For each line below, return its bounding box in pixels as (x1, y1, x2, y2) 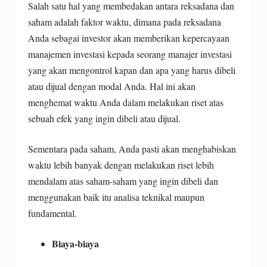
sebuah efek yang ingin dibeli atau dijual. (27, 111, 181, 125)
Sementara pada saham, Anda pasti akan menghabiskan (27, 142, 236, 155)
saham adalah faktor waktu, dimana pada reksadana (27, 15, 221, 28)
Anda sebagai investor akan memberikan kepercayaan (27, 31, 229, 44)
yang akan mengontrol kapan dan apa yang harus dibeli (27, 63, 235, 76)
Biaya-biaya (51, 236, 99, 250)
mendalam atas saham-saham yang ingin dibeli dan (27, 174, 218, 187)
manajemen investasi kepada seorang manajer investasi (27, 47, 232, 60)
